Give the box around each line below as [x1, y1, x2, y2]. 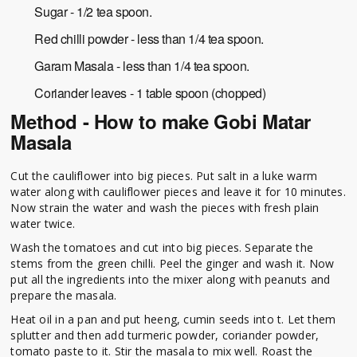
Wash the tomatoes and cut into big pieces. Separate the [10, 240, 313, 256]
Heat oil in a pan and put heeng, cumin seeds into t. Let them [10, 312, 336, 328]
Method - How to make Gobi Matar [10, 108, 312, 135]
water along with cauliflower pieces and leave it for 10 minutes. [10, 184, 346, 200]
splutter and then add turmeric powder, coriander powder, [10, 328, 320, 343]
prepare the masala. [10, 288, 117, 304]
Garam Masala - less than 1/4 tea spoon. [34, 57, 249, 76]
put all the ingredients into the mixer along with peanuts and [10, 272, 331, 288]
